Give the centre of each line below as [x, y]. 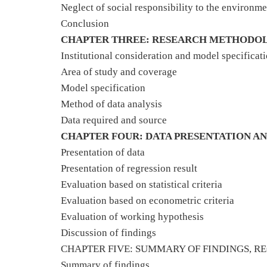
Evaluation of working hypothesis [132, 217]
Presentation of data [103, 152]
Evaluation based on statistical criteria [142, 184]
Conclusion [85, 24]
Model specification [103, 88]
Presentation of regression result [129, 168]
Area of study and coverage [119, 72]
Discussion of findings [108, 233]
